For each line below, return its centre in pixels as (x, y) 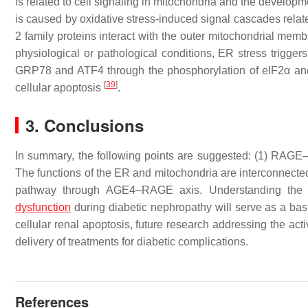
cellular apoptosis (59, 88)
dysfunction (43, 207)
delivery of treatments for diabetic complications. (132, 242)
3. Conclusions (85, 125)
